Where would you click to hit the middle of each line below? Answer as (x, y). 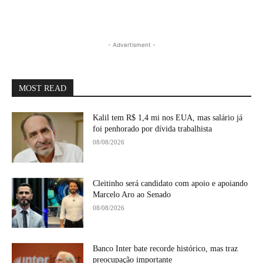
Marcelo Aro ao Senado (132, 194)
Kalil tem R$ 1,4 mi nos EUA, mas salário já (168, 118)
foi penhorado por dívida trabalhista (153, 129)
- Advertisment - (131, 45)
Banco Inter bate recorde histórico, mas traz (166, 249)
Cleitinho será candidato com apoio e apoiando (171, 183)
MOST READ (43, 88)
